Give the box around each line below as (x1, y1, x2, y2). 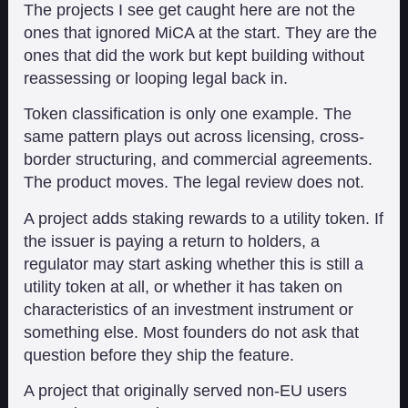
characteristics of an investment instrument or (24, 300, 354, 319)
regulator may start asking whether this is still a (24, 254, 364, 273)
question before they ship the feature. (24, 345, 295, 364)
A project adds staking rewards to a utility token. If (24, 209, 384, 228)
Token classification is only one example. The (24, 105, 352, 124)
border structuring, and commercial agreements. (24, 150, 373, 169)
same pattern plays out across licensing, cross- (24, 127, 365, 147)
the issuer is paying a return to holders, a (24, 231, 321, 250)
